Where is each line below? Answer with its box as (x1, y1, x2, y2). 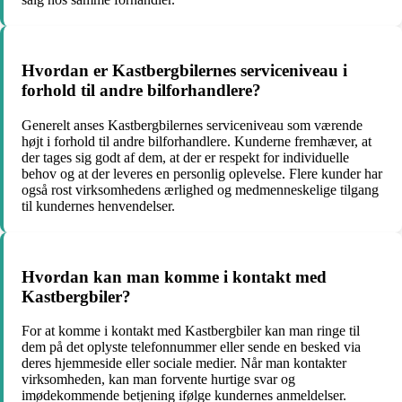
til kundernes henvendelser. (22, 197, 175, 214)
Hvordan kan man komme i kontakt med (22, 267, 327, 286)
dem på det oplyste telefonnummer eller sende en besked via (22, 339, 361, 355)
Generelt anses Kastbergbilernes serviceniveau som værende (22, 117, 363, 133)
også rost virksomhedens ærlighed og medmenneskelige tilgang (22, 181, 379, 197)
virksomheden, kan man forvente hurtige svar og (22, 371, 295, 388)
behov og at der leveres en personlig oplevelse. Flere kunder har (22, 165, 382, 181)
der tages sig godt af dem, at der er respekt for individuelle (22, 149, 349, 165)
